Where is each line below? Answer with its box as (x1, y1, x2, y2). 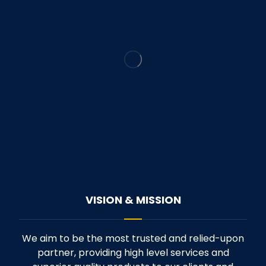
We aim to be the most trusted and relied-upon (22, 231, 244, 245)
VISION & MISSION (85, 192, 181, 207)
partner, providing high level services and (37, 245, 229, 259)
